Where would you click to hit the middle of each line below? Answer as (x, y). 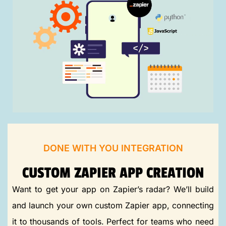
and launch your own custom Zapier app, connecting (113, 205)
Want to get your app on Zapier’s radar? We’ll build (113, 189)
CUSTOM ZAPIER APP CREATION (113, 173)
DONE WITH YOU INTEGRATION (113, 148)
